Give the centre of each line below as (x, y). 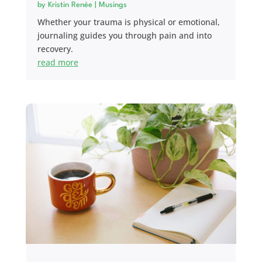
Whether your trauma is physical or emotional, (128, 22)
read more (58, 62)
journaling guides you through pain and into (124, 35)
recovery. (55, 49)
